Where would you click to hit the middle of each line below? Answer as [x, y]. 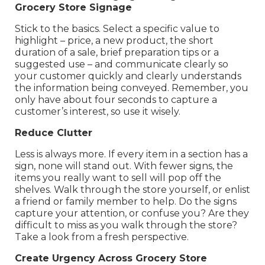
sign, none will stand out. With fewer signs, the [124, 166]
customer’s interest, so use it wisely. [98, 112]
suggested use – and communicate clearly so [122, 64]
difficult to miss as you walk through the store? [126, 225]
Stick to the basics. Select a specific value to [117, 29]
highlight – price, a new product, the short [114, 41]
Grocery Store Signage [73, 8]
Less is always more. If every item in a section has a [131, 154]
